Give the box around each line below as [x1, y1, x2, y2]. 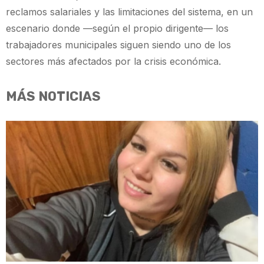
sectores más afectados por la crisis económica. [6, 55, 221, 68]
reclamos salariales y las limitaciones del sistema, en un [6, 6, 253, 18]
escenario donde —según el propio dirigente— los [6, 22, 229, 35]
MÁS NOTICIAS [6, 88, 101, 104]
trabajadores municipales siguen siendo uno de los [6, 39, 231, 51]
